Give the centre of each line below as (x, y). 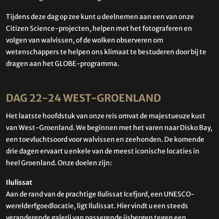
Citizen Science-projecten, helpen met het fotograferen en (99, 29)
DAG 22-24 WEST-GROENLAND (83, 99)
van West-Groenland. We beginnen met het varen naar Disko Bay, (109, 128)
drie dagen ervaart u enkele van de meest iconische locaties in (103, 151)
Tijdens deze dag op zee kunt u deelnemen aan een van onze (100, 17)
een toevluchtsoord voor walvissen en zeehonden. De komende (105, 139)
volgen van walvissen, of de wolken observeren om (85, 41)
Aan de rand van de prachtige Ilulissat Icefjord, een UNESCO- (100, 194)
